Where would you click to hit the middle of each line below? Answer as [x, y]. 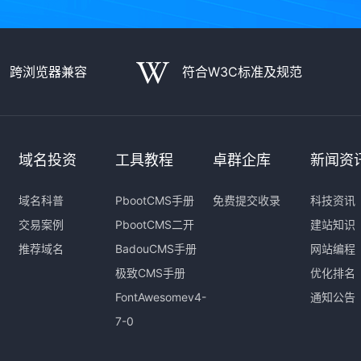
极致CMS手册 [151, 273]
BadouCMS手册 [156, 249]
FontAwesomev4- [161, 297]
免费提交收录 [247, 200]
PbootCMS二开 [155, 224]
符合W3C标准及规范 [242, 72]
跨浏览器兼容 [49, 72]
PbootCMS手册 [155, 200]
